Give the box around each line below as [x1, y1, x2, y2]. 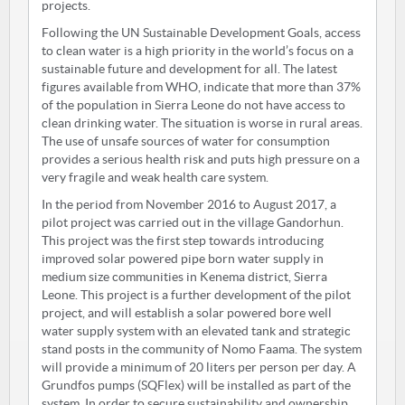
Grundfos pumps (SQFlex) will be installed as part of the [42, 378, 351, 392]
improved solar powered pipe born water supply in [42, 251, 324, 266]
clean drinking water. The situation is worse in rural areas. [42, 116, 363, 130]
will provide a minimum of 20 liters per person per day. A [42, 360, 356, 374]
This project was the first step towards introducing [42, 233, 324, 248]
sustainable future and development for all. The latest [42, 61, 337, 76]
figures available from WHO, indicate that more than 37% [42, 80, 361, 94]
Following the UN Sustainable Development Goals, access [42, 25, 361, 40]
